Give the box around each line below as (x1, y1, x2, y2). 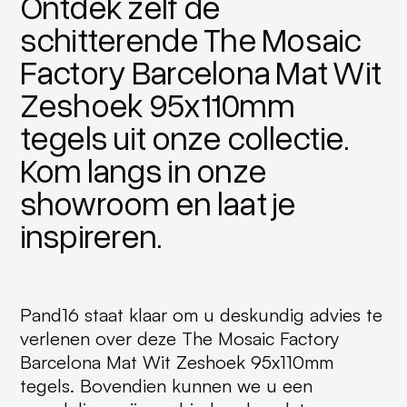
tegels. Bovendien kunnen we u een (19, 373, 313, 397)
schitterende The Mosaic (19, 18, 362, 60)
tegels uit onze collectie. (19, 116, 349, 158)
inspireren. (19, 214, 162, 256)
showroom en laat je (19, 182, 296, 223)
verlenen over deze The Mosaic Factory (19, 326, 340, 350)
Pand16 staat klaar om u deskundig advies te (19, 303, 382, 326)
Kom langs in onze (19, 149, 267, 191)
